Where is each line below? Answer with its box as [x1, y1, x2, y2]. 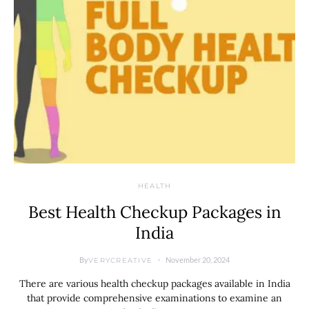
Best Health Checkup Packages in [28, 201, 281, 223]
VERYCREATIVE [88, 255, 152, 265]
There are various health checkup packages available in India [19, 277, 290, 290]
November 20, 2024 [166, 255, 230, 264]
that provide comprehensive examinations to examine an [27, 292, 282, 304]
